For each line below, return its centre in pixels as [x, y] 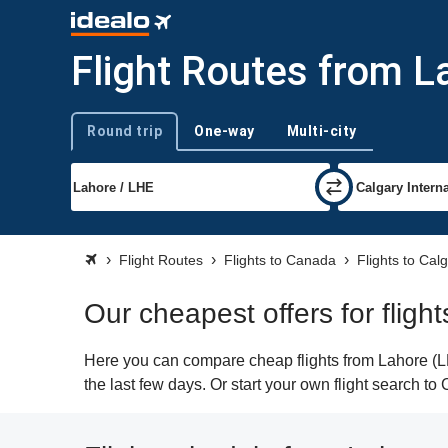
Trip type [95, 139]
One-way [224, 131]
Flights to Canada [280, 260]
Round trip [124, 131]
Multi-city [321, 131]
